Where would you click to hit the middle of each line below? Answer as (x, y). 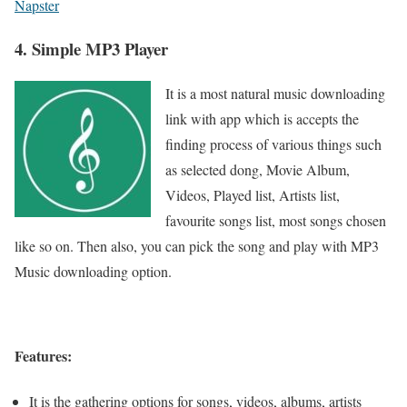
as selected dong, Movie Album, (258, 170)
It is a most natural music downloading (275, 94)
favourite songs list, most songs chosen (276, 221)
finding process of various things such (273, 144)
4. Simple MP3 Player (91, 49)
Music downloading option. (93, 272)
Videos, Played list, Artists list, (253, 195)
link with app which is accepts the (262, 119)
